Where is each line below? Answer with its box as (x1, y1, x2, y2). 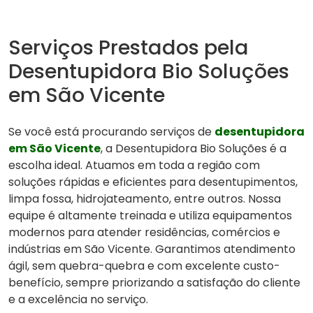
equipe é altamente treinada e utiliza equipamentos (8, 208, 292, 224)
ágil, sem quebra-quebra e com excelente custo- (8, 258, 280, 275)
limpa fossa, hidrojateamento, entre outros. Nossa (8, 191, 281, 208)
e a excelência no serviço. (8, 291, 148, 308)
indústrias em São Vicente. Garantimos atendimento (8, 241, 296, 258)
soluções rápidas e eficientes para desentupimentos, (8, 174, 298, 191)
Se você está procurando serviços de (8, 124, 214, 140)
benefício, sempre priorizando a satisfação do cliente (8, 275, 300, 291)
